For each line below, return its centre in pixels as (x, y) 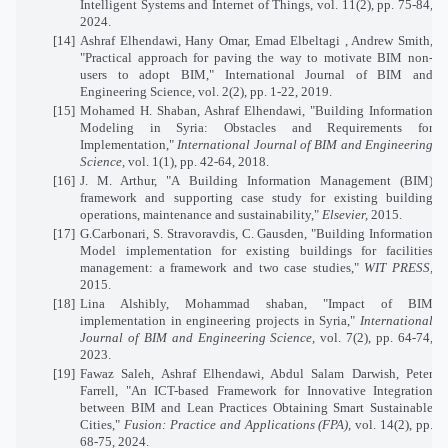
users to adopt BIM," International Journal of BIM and (256, 74)
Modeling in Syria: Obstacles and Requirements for (256, 127)
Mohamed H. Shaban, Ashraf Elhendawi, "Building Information (256, 110)
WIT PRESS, (398, 267)
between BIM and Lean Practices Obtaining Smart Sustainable (256, 407)
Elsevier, (346, 214)
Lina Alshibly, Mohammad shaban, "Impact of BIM (256, 303)
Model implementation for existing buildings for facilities (256, 250)
